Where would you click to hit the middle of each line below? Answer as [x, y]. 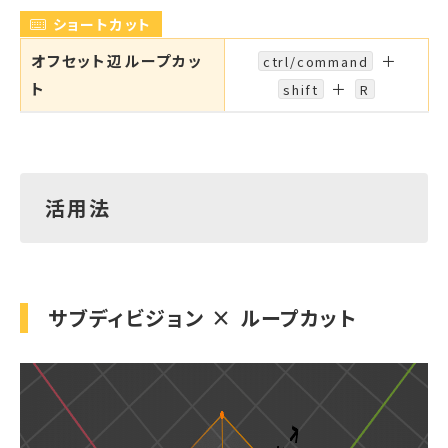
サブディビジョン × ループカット [203, 317]
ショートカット [100, 23]
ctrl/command [315, 61]
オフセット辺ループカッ [117, 60]
